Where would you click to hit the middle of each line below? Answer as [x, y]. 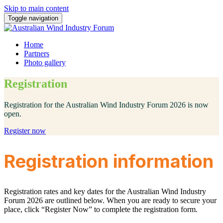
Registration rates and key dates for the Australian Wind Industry [105, 191]
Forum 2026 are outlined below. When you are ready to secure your [110, 200]
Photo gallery [45, 62]
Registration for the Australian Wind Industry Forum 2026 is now [106, 105]
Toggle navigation [33, 18]
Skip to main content [36, 8]
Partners [37, 54]
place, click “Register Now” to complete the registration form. [101, 209]
